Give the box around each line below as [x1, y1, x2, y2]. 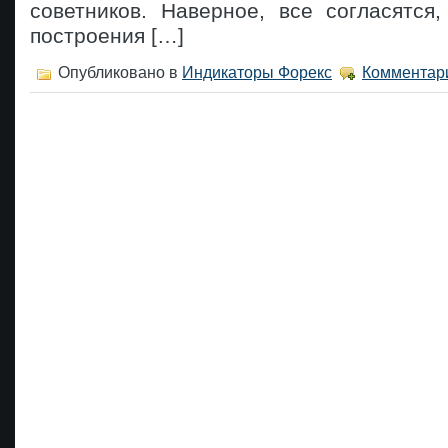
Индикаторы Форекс [182, 63, 332, 82]
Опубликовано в [54, 63, 182, 82]
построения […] [30, 24, 184, 48]
